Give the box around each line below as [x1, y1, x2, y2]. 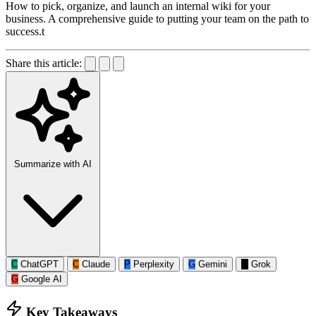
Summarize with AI [14, 158, 92, 169]
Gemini [198, 258, 227, 269]
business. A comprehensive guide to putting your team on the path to [6, 12, 309, 25]
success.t [6, 25, 44, 37]
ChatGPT [20, 258, 59, 269]
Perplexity [133, 258, 174, 269]
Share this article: [6, 56, 82, 69]
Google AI [21, 273, 62, 284]
